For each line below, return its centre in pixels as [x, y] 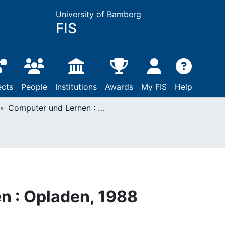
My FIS [154, 87]
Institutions [76, 87]
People [34, 87]
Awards [119, 87]
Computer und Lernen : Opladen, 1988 [101, 108]
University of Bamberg [98, 14]
